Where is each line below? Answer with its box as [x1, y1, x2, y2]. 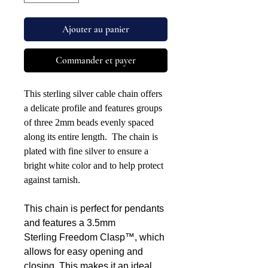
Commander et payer [56, 54, 136, 66]
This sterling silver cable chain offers [24, 88, 162, 99]
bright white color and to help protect [24, 160, 163, 170]
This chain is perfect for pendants [24, 203, 164, 214]
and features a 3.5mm [24, 217, 115, 228]
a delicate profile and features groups [24, 102, 162, 113]
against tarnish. [24, 174, 80, 185]
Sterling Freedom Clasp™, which [24, 232, 165, 242]
